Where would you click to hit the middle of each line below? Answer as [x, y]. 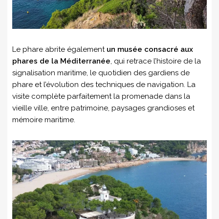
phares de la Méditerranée [61, 61]
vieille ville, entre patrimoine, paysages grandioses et [103, 108]
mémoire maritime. [44, 120]
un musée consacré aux [150, 50]
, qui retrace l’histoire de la [156, 61]
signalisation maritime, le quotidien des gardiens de [101, 73]
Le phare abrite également [59, 50]
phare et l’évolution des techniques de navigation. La [104, 85]
